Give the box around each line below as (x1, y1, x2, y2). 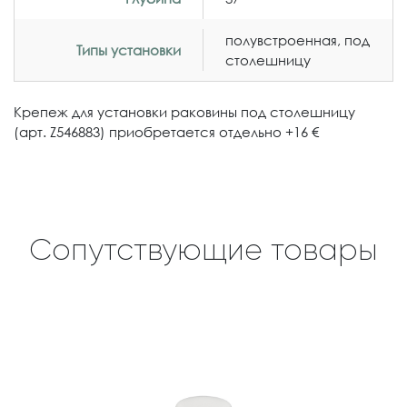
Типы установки (76, 42, 181, 59)
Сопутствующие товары (29, 233, 378, 268)
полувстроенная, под (225, 32, 370, 49)
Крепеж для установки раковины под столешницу (14, 104, 355, 121)
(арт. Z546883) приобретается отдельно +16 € (14, 124, 319, 141)
